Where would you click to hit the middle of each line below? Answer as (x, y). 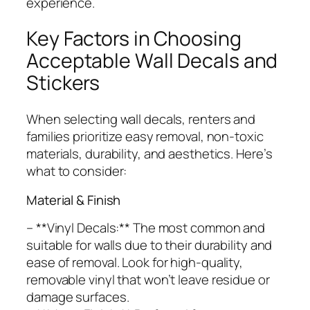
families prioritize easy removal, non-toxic (145, 137)
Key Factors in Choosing (134, 39)
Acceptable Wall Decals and (152, 61)
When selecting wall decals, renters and (141, 119)
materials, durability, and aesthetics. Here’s (149, 154)
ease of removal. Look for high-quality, (135, 263)
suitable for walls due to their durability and (149, 245)
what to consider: (77, 171)
